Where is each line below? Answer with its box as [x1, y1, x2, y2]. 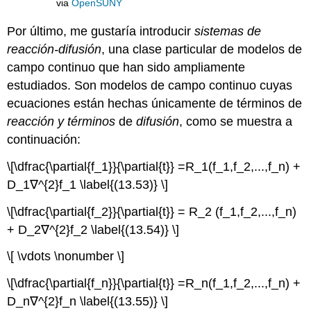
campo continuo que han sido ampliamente [7, 60, 246, 74]
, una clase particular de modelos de [101, 42, 303, 56]
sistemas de [194, 24, 262, 38]
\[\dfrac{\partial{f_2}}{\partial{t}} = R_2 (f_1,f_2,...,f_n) [7, 204, 297, 219]
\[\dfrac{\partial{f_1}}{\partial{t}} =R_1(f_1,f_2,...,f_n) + [7, 159, 301, 174]
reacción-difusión [7, 42, 102, 56]
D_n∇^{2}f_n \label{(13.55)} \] [7, 294, 169, 309]
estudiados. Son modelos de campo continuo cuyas [7, 78, 293, 92]
